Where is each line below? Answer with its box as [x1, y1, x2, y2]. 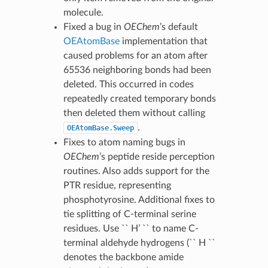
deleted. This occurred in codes [63, 79, 194, 89]
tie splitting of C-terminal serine [63, 209, 196, 219]
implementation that [119, 36, 208, 46]
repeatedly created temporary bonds [63, 93, 216, 103]
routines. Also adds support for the [63, 166, 209, 176]
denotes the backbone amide [63, 252, 184, 262]
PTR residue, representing [63, 180, 171, 190]
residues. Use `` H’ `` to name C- [63, 223, 199, 233]
